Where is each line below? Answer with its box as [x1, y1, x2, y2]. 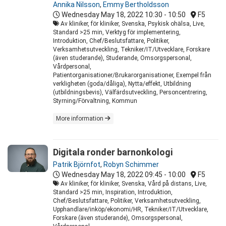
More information [56, 115, 105, 123]
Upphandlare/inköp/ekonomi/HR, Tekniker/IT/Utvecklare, [53, 206, 208, 213]
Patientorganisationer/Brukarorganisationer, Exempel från [53, 72, 211, 79]
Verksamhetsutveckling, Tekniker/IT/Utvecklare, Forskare [53, 46, 210, 53]
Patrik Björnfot [53, 160, 100, 169]
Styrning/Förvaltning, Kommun [53, 97, 137, 105]
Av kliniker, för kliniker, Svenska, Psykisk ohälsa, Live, [59, 20, 205, 28]
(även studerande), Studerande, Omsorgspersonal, [53, 54, 192, 62]
